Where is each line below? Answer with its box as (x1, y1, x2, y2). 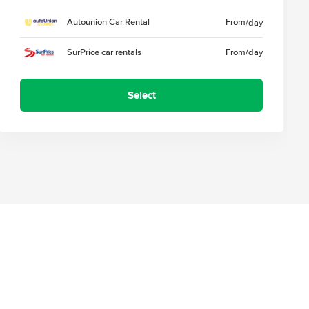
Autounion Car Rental (67, 17, 150, 28)
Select (127, 87, 156, 103)
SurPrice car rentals (67, 46, 142, 58)
